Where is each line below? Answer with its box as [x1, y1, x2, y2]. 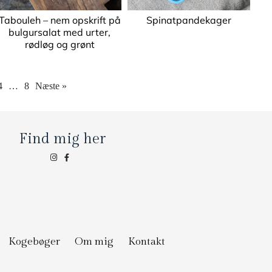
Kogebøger [8, 236, 60, 248]
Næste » [35, 81, 67, 91]
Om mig [75, 236, 114, 248]
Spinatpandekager [146, 14, 231, 26]
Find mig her [18, 131, 106, 148]
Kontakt [128, 236, 165, 248]
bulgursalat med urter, [8, 26, 111, 38]
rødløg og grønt [24, 38, 95, 50]
